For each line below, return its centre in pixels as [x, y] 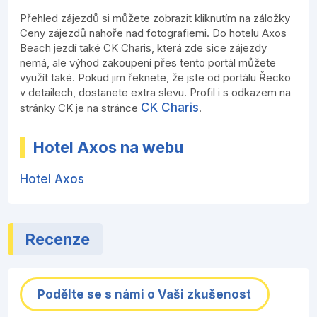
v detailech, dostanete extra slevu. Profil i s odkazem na [156, 93]
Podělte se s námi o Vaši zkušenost [145, 295]
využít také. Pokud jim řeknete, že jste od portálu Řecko [156, 78]
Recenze [58, 240]
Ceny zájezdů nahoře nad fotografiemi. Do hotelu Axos [154, 33]
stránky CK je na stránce [81, 108]
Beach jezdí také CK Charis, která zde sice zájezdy [144, 48]
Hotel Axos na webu [109, 148]
